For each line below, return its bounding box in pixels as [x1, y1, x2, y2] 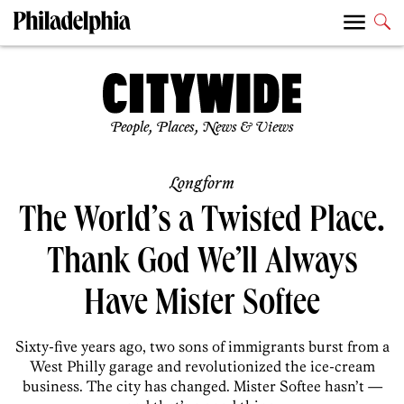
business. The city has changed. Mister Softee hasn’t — [22, 377, 382, 396]
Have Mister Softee [84, 288, 320, 326]
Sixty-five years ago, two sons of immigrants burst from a [14, 337, 390, 356]
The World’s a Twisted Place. [19, 205, 385, 243]
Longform [170, 174, 234, 195]
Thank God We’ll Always [46, 246, 358, 285]
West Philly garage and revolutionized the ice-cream [29, 357, 375, 376]
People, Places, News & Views [110, 119, 294, 137]
